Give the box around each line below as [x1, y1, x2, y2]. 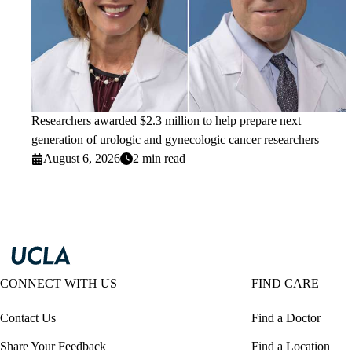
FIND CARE [251, 277, 319, 291]
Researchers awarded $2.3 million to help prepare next [31, 114, 301, 128]
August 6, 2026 [43, 152, 121, 166]
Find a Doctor [251, 311, 321, 325]
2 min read [133, 152, 186, 166]
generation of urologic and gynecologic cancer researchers [31, 133, 319, 147]
